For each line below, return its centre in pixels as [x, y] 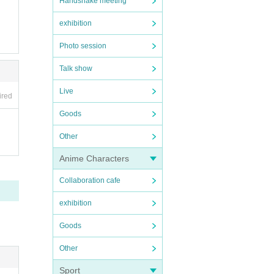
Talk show [76, 68]
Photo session [83, 46]
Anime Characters [94, 158]
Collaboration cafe [90, 180]
